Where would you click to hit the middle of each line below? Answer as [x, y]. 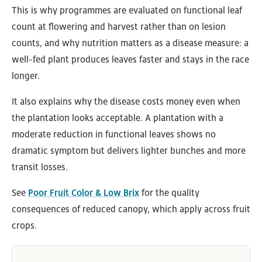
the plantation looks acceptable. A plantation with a [118, 118]
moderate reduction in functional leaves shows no [114, 135]
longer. [26, 76]
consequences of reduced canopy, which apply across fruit [131, 209]
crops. [24, 226]
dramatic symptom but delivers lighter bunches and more [129, 151]
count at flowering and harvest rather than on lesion [119, 27]
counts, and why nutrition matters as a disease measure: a [130, 43]
